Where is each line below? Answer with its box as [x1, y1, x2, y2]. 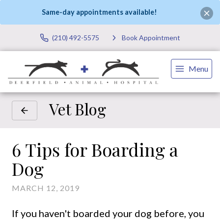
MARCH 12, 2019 [12, 183, 80, 193]
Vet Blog [49, 98, 106, 120]
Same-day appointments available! [42, 8, 158, 17]
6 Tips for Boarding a [12, 137, 178, 162]
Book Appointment [122, 33, 180, 42]
